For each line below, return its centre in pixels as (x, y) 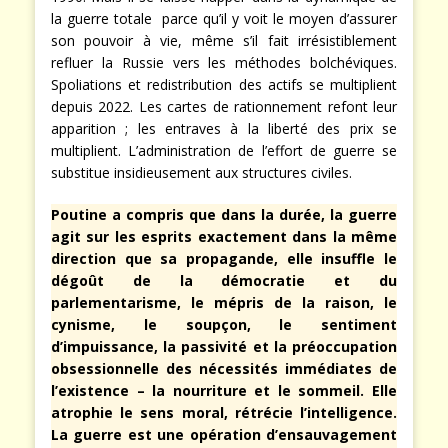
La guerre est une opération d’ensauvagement (224, 435)
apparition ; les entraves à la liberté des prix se (224, 129)
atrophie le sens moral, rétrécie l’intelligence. (224, 413)
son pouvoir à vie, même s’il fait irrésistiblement (224, 41)
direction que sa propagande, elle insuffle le (224, 259)
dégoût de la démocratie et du (224, 281)
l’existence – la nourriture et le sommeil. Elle (224, 391)
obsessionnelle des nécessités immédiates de (224, 369)
